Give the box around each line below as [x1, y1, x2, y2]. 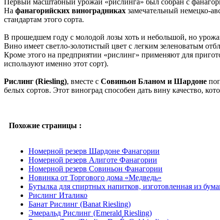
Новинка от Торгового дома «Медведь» [28, 173, 162, 182]
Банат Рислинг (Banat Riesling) [28, 199, 131, 208]
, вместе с [67, 77, 101, 85]
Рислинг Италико [28, 191, 87, 199]
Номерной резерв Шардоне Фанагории [28, 146, 160, 155]
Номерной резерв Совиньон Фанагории [28, 164, 163, 173]
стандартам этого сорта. [4, 15, 84, 24]
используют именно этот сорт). [4, 59, 109, 68]
